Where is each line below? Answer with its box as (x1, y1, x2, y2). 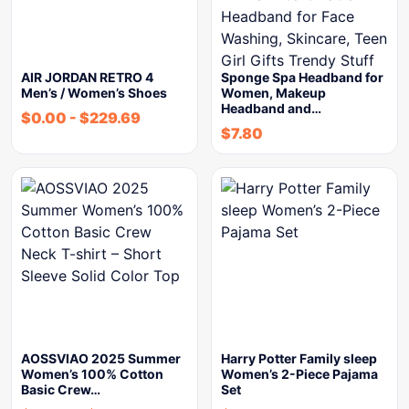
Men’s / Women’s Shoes (21, 85, 167, 100)
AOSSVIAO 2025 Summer (21, 351, 181, 366)
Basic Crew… (21, 382, 100, 397)
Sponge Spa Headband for (221, 69, 383, 85)
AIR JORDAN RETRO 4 (21, 69, 153, 85)
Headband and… (221, 100, 321, 116)
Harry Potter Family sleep (221, 351, 377, 366)
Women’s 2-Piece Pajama (221, 366, 378, 382)
